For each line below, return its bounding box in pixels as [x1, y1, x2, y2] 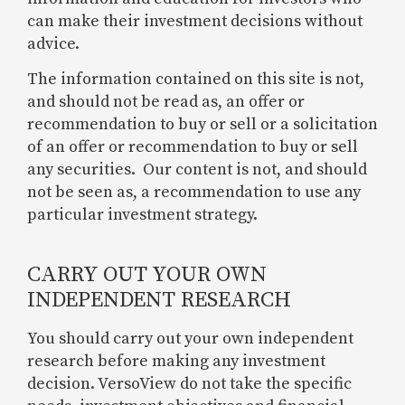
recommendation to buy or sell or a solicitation [27, 114, 378, 136]
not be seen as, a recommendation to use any [27, 182, 361, 203]
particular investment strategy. [27, 204, 258, 226]
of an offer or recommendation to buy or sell [27, 137, 358, 158]
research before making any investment [27, 351, 325, 372]
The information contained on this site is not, [27, 69, 364, 90]
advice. [27, 33, 80, 54]
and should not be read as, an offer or [27, 91, 305, 113]
